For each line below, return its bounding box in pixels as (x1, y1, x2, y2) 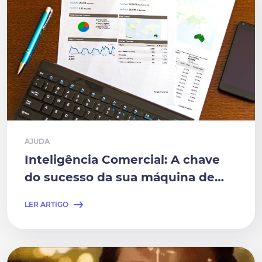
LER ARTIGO (25, 200, 68, 209)
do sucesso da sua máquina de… (25, 170, 224, 184)
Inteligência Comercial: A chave (25, 153, 220, 167)
